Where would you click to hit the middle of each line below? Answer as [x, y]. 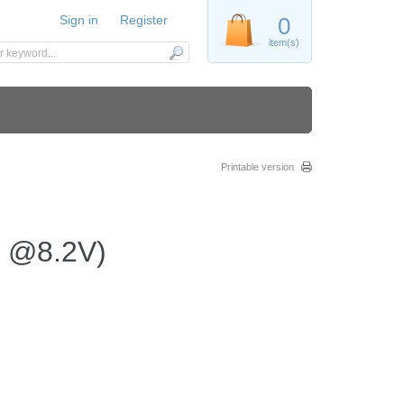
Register [144, 20]
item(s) [284, 42]
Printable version [257, 167]
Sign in [79, 20]
